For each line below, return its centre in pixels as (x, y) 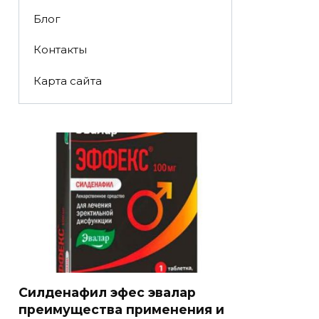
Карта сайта (67, 80)
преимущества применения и (121, 310)
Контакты (60, 50)
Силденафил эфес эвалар (107, 293)
